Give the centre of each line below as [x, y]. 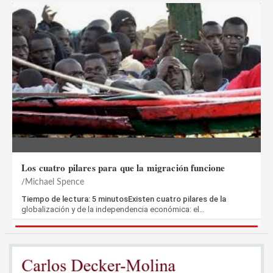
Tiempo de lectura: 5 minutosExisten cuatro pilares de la [124, 199]
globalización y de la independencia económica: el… [113, 209]
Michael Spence [55, 182]
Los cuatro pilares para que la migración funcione [123, 168]
